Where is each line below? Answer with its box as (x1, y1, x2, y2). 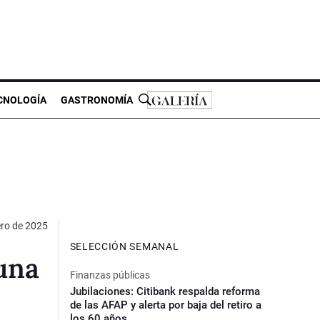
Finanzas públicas (69, 269, 150, 281)
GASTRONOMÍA (61, 94, 133, 106)
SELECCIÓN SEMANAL (69, 240, 179, 252)
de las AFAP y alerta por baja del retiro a (69, 298, 261, 311)
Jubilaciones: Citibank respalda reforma (69, 284, 260, 298)
